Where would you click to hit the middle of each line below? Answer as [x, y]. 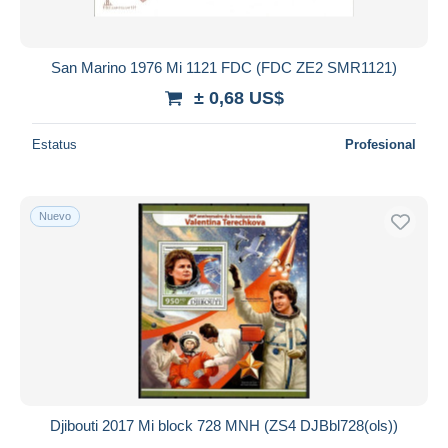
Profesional [380, 144]
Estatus [54, 144]
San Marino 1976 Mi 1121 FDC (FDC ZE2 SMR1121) [224, 67]
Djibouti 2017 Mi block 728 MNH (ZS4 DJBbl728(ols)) [224, 425]
